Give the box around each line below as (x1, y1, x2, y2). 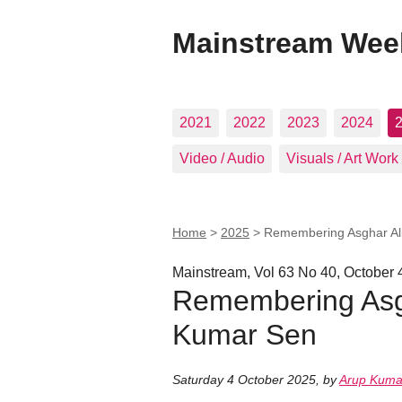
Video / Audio (179, 151, 265, 166)
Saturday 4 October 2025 (172, 372, 316, 388)
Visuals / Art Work (286, 151, 398, 166)
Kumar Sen (172, 318, 317, 351)
